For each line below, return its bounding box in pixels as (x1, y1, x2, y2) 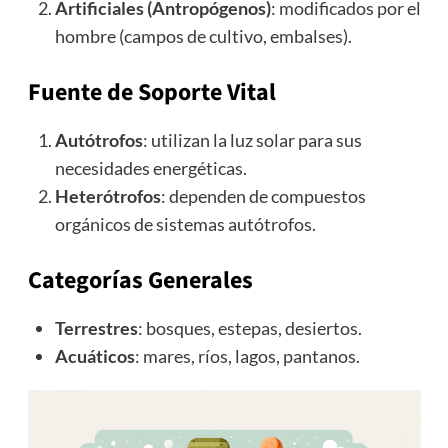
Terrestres (54, 317, 138, 340)
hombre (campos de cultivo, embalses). (54, 25, 352, 48)
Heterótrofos (54, 185, 161, 208)
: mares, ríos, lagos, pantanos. (134, 345, 360, 368)
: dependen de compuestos (160, 185, 366, 208)
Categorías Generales (27, 263, 253, 299)
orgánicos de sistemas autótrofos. (54, 213, 316, 236)
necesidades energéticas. (54, 157, 247, 180)
